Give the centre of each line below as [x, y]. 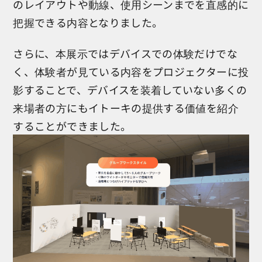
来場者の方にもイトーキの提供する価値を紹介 [126, 107]
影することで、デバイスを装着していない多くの [130, 89]
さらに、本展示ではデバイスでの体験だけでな [125, 53]
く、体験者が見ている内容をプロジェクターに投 [131, 71]
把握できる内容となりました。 [88, 21]
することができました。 [72, 125]
